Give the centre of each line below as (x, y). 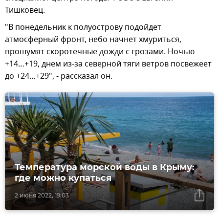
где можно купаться (63, 178)
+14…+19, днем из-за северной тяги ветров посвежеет (108, 64)
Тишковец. (25, 10)
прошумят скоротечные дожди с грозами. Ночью (100, 52)
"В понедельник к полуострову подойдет (83, 27)
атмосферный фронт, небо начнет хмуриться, (93, 39)
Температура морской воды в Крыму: (105, 167)
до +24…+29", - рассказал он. (59, 76)
